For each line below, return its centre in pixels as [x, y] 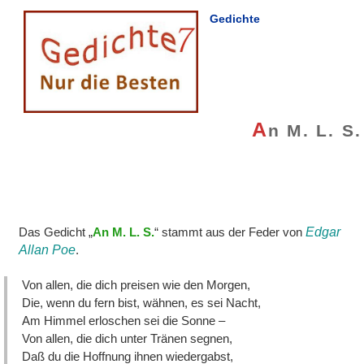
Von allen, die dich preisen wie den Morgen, [136, 284]
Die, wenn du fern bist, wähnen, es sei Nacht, [142, 302]
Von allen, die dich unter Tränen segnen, [128, 338]
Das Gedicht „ [56, 232]
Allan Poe [48, 249]
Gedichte [235, 18]
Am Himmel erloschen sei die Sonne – [124, 320]
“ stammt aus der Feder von [230, 232]
